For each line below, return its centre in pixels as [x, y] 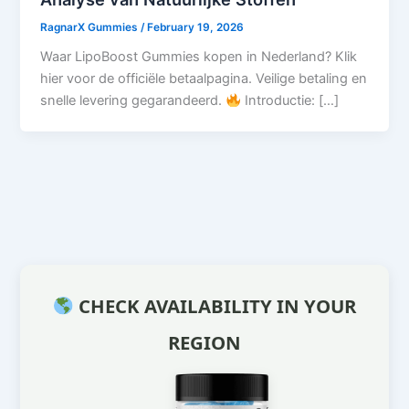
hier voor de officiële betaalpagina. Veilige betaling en [204, 79]
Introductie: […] [289, 101]
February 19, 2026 [196, 27]
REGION [204, 343]
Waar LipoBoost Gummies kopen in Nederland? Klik [199, 57]
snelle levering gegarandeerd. [133, 101]
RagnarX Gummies [91, 27]
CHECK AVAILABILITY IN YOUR [215, 306]
